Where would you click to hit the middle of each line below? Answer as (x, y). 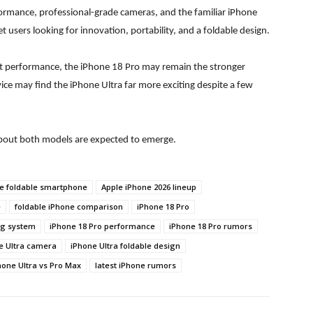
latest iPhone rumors (136, 265)
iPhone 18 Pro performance (102, 226)
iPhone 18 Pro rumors (211, 226)
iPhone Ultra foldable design (125, 246)
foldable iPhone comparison (69, 207)
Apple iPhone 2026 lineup (149, 187)
